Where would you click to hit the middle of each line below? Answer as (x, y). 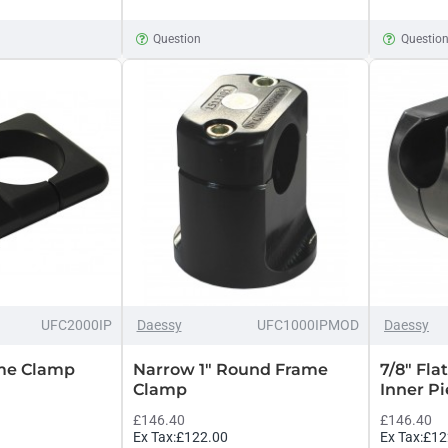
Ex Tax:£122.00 (180, 436)
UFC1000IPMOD (308, 324)
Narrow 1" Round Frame (230, 369)
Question (177, 39)
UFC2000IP (76, 324)
